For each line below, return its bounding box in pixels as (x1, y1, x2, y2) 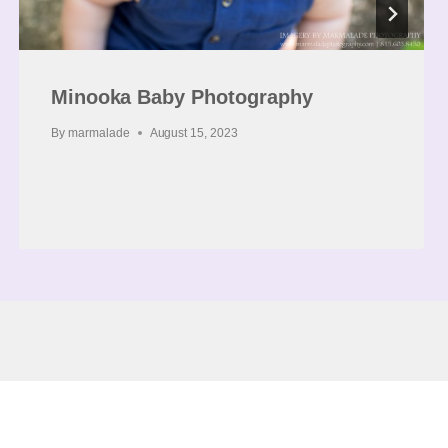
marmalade (67, 125, 130, 140)
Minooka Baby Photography (50, 85, 313, 108)
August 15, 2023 (149, 125, 239, 140)
